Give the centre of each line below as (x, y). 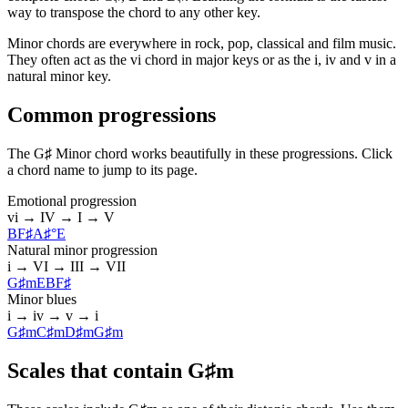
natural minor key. (59, 76)
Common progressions (112, 115)
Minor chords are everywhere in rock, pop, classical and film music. (202, 44)
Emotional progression (72, 201)
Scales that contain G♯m (121, 371)
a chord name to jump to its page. (102, 170)
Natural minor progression (82, 250)
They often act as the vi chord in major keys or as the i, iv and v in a (202, 60)
